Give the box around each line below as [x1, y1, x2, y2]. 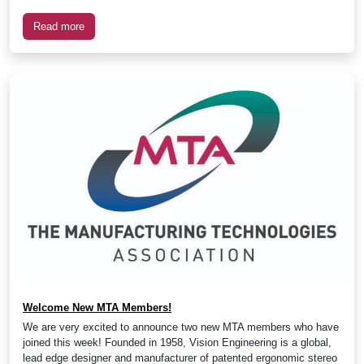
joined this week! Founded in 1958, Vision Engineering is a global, [23, 336, 331, 349]
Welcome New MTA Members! [23, 301, 171, 314]
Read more [33, 19, 84, 32]
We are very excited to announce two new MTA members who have [23, 321, 339, 334]
